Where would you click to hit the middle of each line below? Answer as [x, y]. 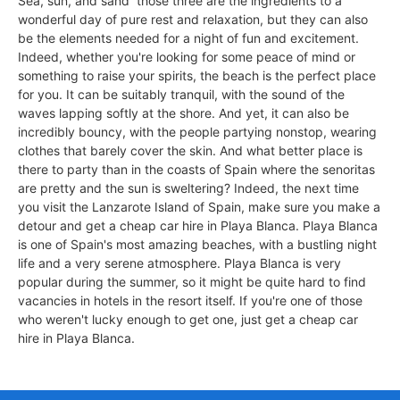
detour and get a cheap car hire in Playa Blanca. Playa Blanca [198, 225]
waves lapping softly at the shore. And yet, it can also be [183, 112]
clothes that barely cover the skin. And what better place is [190, 150]
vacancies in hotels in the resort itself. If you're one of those [190, 300]
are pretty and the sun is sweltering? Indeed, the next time [188, 187]
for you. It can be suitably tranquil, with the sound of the [181, 94]
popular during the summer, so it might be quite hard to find [192, 281]
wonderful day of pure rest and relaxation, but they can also [193, 19]
